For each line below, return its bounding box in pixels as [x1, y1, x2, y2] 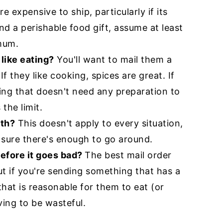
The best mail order [85, 149, 172, 160]
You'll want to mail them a [54, 54, 172, 65]
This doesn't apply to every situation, [15, 117, 183, 128]
